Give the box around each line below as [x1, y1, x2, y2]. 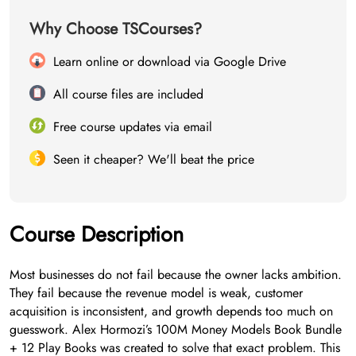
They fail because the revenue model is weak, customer [10, 284, 303, 303]
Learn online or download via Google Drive [53, 52, 286, 72]
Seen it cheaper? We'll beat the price [53, 150, 254, 169]
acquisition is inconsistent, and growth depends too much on [10, 302, 333, 321]
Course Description [10, 219, 184, 250]
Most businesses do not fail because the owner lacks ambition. [10, 265, 342, 284]
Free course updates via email [53, 118, 212, 137]
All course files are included [53, 85, 203, 104]
